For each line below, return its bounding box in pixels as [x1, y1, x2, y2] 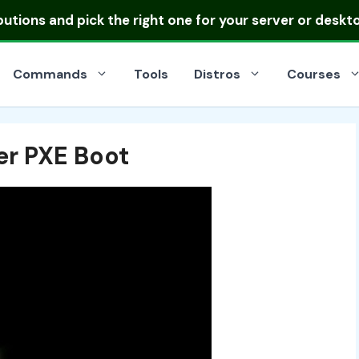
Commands [13, 66, 87, 83]
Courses [287, 66, 341, 83]
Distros [194, 66, 240, 83]
